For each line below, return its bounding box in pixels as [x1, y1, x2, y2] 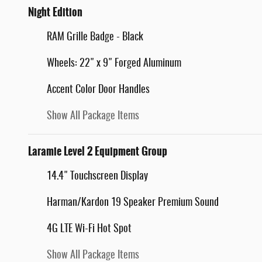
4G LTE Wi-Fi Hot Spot [47, 224, 132, 235]
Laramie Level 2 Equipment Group [28, 143, 167, 160]
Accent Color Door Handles [47, 85, 150, 96]
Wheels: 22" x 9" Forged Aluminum [47, 58, 181, 70]
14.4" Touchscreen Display [47, 171, 148, 182]
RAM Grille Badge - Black [47, 32, 143, 43]
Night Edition [28, 4, 82, 21]
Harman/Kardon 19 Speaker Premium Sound [47, 198, 219, 209]
